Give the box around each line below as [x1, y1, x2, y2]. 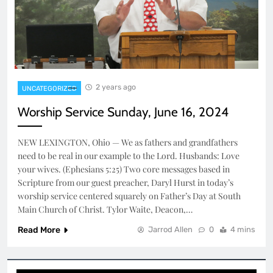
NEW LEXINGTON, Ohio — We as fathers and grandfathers [18, 136, 238, 149]
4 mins [230, 225, 255, 235]
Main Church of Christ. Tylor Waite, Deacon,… [18, 204, 193, 216]
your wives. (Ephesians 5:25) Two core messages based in [18, 163, 230, 175]
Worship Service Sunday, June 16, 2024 [18, 104, 229, 120]
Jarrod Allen [148, 225, 193, 235]
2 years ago [96, 82, 136, 92]
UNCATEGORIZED [22, 85, 77, 93]
